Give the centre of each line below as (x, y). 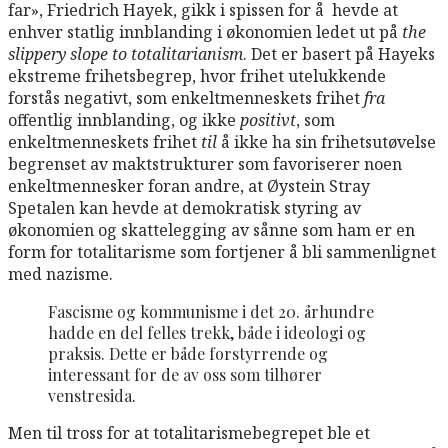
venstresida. (92, 395)
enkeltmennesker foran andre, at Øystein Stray (189, 185)
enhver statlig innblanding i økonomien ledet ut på (205, 31)
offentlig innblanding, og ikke (124, 119)
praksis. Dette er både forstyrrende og (188, 353)
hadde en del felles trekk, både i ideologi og (207, 332)
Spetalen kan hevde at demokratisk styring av (184, 207)
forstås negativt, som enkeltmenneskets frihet (186, 97)
